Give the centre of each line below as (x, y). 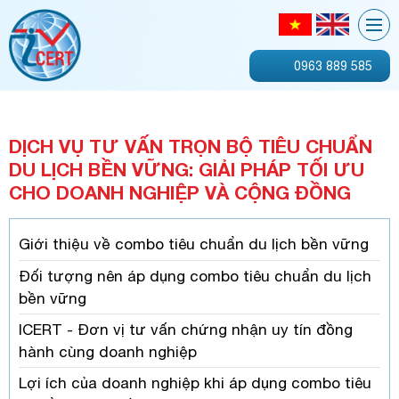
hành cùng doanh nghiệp (108, 351)
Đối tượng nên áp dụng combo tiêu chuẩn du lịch (195, 276)
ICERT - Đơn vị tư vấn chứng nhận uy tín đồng (186, 330)
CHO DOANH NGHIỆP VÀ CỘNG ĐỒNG (180, 193)
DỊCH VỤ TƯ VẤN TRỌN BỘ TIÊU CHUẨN (191, 147)
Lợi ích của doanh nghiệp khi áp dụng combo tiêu (195, 383)
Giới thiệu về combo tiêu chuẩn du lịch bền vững (194, 244)
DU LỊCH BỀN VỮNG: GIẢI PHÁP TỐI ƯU (187, 170)
